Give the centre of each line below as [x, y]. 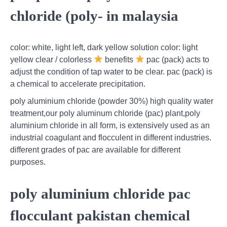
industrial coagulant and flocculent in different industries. [111, 137]
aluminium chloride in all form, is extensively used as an [110, 125]
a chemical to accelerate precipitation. [78, 84]
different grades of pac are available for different [95, 149]
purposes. [28, 162]
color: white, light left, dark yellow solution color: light [104, 47]
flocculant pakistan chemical [100, 215]
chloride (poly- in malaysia [94, 16]
